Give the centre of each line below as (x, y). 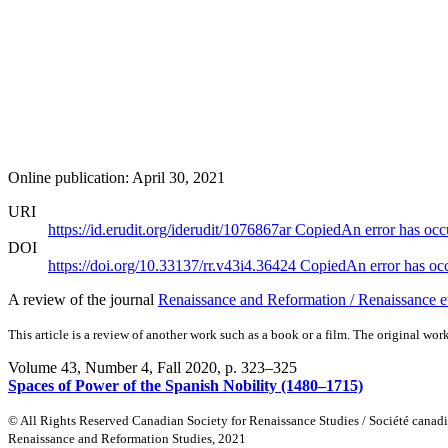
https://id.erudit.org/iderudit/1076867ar (171, 229)
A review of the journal (83, 299)
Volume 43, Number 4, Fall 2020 (112, 367)
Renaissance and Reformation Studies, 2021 (127, 438)
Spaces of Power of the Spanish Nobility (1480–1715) (185, 385)
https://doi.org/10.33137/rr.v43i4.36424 (174, 265)
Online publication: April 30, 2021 (116, 177)
